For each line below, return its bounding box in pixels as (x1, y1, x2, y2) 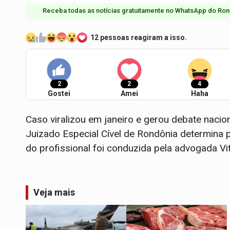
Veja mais (33, 186, 75, 198)
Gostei (48, 89, 70, 98)
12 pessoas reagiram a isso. (90, 33, 187, 42)
